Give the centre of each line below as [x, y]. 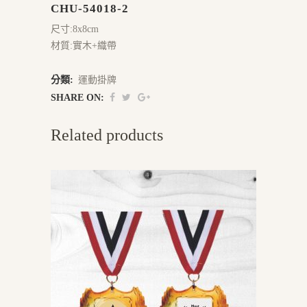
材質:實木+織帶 [84, 46]
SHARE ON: [77, 98]
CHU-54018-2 [90, 9]
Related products [107, 135]
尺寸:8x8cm [75, 29]
